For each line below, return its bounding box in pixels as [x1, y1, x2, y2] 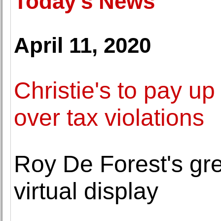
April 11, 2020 [14, 33, 151, 57]
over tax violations [14, 105, 204, 131]
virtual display [14, 178, 158, 204]
